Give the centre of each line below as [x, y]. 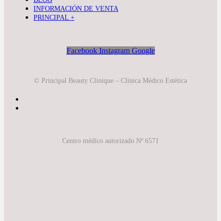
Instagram [114, 50]
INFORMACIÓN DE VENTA [76, 8]
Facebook [82, 50]
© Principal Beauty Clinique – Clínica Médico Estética [110, 80]
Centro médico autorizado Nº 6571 [110, 141]
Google [143, 50]
